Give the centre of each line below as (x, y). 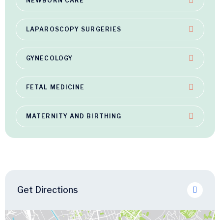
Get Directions (48, 190)
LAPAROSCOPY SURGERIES (74, 29)
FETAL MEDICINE (55, 87)
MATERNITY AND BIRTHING (74, 116)
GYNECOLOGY (49, 58)
